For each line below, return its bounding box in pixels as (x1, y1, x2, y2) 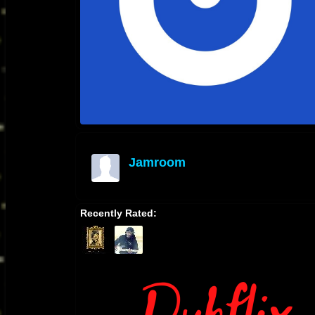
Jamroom (129, 155, 186, 170)
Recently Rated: (80, 207, 157, 219)
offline (129, 170, 152, 181)
